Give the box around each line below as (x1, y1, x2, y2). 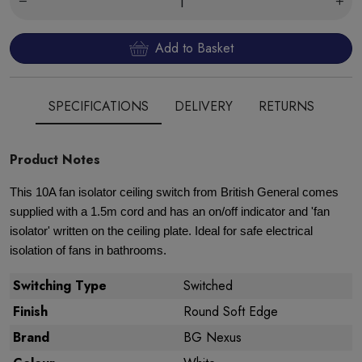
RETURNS (258, 97, 314, 116)
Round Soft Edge (183, 302, 278, 321)
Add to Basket (154, 39, 234, 57)
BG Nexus (183, 328, 242, 347)
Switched (183, 276, 233, 295)
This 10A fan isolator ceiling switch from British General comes (10, 186, 339, 199)
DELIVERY (174, 97, 233, 116)
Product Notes (10, 150, 100, 169)
